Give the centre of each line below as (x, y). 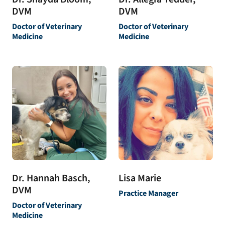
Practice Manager (148, 193)
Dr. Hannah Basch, (51, 178)
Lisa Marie (140, 178)
